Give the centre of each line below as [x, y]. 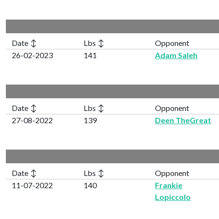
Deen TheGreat [183, 120]
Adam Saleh [176, 55]
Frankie [169, 185]
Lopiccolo [173, 197]
